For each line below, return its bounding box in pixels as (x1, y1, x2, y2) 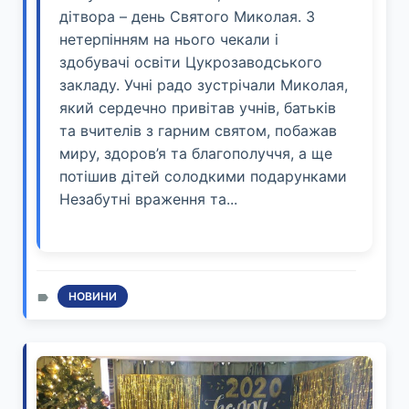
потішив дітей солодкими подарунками (59, 167, 347, 186)
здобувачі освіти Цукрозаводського (59, 53, 322, 72)
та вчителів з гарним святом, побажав (59, 121, 337, 141)
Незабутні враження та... (59, 190, 237, 209)
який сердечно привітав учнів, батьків (59, 99, 336, 118)
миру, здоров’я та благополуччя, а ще (59, 144, 332, 163)
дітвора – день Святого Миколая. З (59, 7, 315, 26)
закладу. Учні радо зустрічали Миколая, (59, 76, 348, 95)
